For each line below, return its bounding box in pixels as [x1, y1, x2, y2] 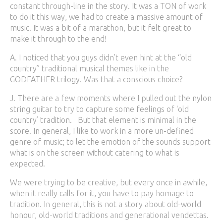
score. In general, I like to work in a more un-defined [10, 126, 194, 135]
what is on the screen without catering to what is [10, 148, 179, 157]
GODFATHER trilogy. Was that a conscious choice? [10, 75, 182, 84]
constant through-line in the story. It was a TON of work [10, 1, 206, 10]
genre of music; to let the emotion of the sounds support [10, 137, 211, 146]
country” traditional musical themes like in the [10, 64, 169, 73]
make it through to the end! [10, 34, 112, 43]
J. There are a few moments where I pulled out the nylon [10, 94, 212, 103]
